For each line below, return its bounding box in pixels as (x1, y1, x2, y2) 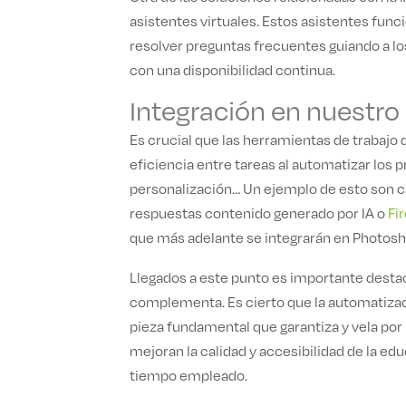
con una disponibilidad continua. (130, 60, 335, 79)
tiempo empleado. (130, 365, 247, 384)
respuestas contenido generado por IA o (130, 203, 388, 222)
